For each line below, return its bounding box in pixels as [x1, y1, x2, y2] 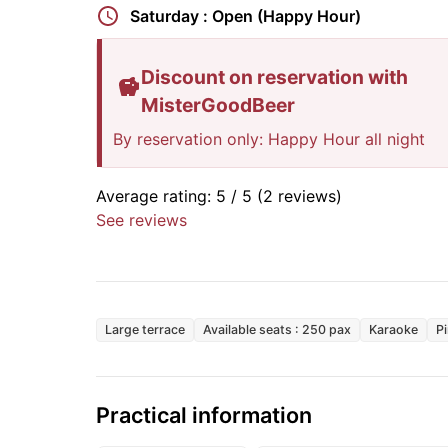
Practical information [96, 401, 312, 428]
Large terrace [105, 322, 185, 338]
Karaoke [369, 322, 418, 338]
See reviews [96, 210, 187, 231]
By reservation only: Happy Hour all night [113, 129, 425, 150]
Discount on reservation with [141, 65, 409, 90]
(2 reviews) [257, 186, 342, 207]
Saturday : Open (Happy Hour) [130, 5, 361, 26]
